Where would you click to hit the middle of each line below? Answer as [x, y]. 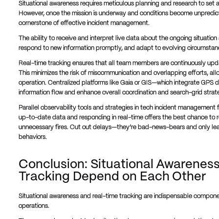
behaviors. [33, 138]
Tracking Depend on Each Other [112, 177]
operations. [34, 206]
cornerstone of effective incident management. [84, 23]
